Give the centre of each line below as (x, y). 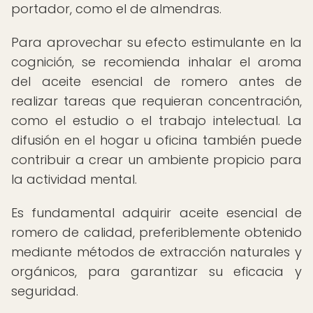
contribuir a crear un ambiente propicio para (156, 160)
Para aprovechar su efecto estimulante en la (156, 42)
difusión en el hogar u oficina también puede (156, 140)
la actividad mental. (74, 179)
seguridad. (45, 291)
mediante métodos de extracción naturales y (156, 252)
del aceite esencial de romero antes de (156, 81)
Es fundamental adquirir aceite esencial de (156, 213)
